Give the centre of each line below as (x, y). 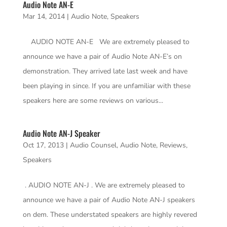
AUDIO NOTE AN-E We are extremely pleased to (106, 42)
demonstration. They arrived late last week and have (105, 71)
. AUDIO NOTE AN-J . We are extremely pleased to (104, 185)
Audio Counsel (93, 145)
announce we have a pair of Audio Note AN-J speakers (109, 200)
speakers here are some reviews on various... (93, 101)
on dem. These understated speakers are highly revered (110, 215)
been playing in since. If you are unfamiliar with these (106, 86)
